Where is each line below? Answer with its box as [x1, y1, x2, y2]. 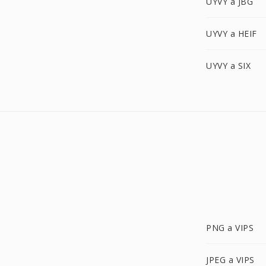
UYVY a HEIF [206, 28, 257, 39]
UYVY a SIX [206, 60, 251, 71]
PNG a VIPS [206, 222, 254, 233]
